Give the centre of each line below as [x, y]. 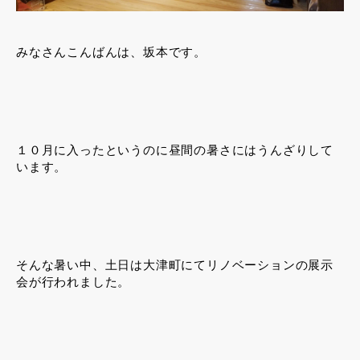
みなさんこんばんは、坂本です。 [111, 51]
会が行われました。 [74, 281]
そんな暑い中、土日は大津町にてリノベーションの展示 [175, 264]
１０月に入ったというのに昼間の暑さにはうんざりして [175, 149]
